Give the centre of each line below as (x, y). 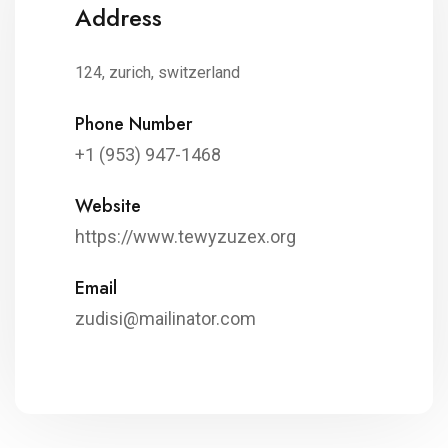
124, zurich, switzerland (157, 73)
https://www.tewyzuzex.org (185, 237)
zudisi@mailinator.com (165, 319)
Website (108, 206)
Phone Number (133, 124)
